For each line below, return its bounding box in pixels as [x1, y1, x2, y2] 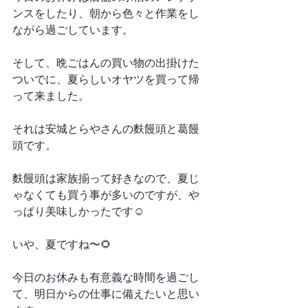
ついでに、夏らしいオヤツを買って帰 [12, 74, 199, 85]
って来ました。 [12, 90, 89, 102]
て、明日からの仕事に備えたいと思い [12, 288, 199, 300]
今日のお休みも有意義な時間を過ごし [12, 272, 199, 283]
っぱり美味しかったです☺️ [12, 206, 144, 217]
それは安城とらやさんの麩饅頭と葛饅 [12, 123, 199, 135]
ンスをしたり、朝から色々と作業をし [12, 8, 199, 19]
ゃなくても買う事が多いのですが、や [12, 189, 199, 201]
